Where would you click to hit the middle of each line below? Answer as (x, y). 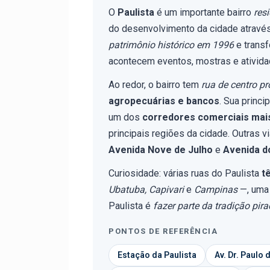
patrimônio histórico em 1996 (171, 45)
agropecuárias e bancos (164, 101)
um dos (125, 117)
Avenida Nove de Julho (161, 150)
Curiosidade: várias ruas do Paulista (185, 173)
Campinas (216, 190)
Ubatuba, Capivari (146, 190)
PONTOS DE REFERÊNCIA (163, 231)
